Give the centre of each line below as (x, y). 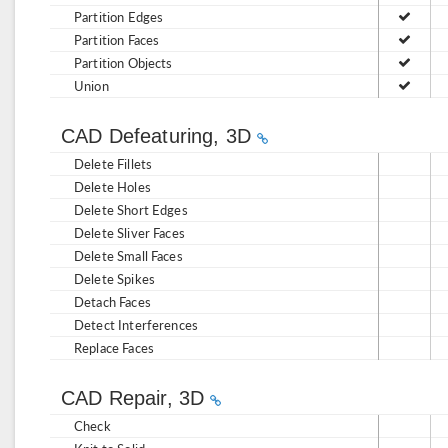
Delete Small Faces (128, 255)
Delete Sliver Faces (129, 232)
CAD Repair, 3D (136, 398)
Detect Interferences (136, 324)
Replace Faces (114, 347)
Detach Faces (112, 301)
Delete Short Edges (131, 209)
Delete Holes (112, 186)
